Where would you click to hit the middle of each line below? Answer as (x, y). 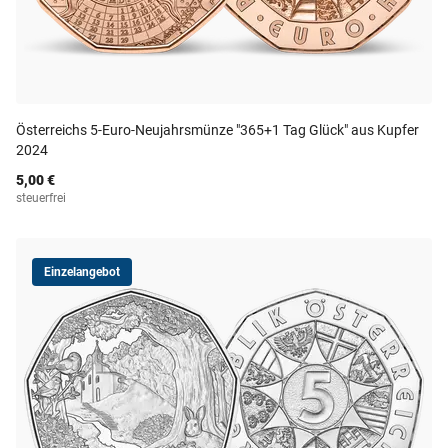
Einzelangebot (82, 272)
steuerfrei (41, 198)
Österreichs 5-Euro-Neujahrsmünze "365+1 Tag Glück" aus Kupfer (217, 130)
